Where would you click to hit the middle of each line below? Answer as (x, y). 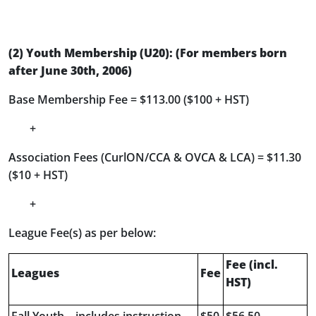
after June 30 (46, 71)
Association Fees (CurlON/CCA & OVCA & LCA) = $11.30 (155, 157)
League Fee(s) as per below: (82, 233)
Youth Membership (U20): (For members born (157, 53)
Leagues (35, 273)
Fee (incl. (252, 265)
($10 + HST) (38, 175)
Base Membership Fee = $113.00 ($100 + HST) (129, 99)
